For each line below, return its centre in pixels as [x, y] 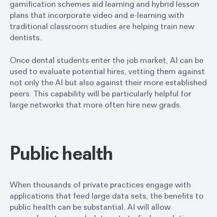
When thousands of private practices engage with [100, 184]
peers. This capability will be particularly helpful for [101, 93]
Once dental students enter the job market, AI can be [107, 60]
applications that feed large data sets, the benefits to [107, 195]
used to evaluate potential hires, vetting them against [107, 71]
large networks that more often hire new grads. [96, 104]
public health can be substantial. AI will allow [90, 207]
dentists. [26, 37]
